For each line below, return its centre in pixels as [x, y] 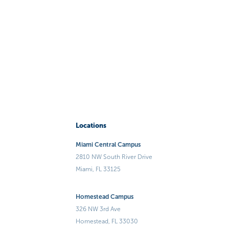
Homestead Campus [105, 197]
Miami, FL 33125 [98, 169]
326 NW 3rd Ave [98, 209]
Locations [91, 126]
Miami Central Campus [108, 145]
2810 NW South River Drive [114, 157]
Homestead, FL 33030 [107, 221]
